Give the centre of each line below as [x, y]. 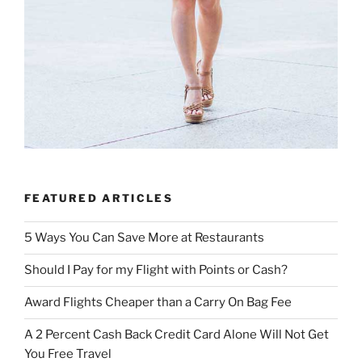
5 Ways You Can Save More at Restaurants [144, 238]
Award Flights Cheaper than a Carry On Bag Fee [158, 303]
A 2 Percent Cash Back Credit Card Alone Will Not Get [177, 335]
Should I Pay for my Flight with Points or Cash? [156, 270]
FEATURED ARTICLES [99, 198]
